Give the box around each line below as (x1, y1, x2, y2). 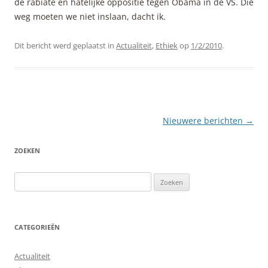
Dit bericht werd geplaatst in (14, 40, 116, 51)
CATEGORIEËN (14, 223, 60, 232)
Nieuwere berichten (163, 115, 245, 126)
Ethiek (156, 40, 178, 51)
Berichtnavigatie (14, 115, 81, 126)
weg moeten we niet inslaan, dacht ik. (14, 11, 166, 22)
